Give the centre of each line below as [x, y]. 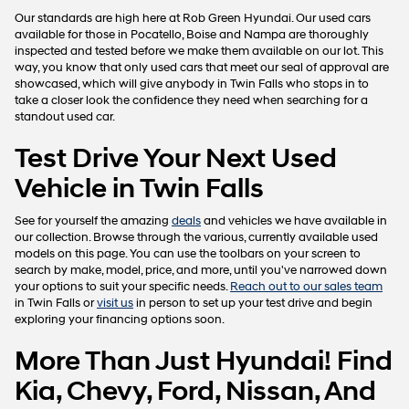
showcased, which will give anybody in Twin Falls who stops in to [192, 84]
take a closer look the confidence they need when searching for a [191, 101]
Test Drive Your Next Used [176, 159]
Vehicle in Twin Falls [139, 189]
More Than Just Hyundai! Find [204, 362]
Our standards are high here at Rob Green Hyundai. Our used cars [193, 19]
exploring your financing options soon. [120, 320]
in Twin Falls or [56, 304]
